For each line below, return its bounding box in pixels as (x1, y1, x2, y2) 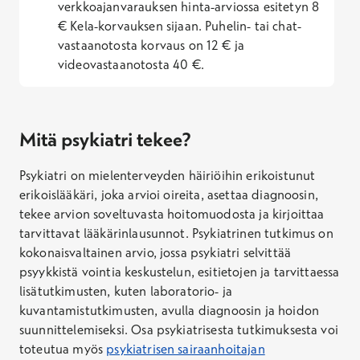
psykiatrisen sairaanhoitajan (106, 341, 265, 357)
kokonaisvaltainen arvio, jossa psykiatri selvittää (19, 244, 292, 260)
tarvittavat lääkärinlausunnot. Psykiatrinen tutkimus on (19, 225, 333, 241)
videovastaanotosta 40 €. (58, 56, 204, 72)
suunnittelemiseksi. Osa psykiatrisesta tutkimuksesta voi (19, 321, 338, 337)
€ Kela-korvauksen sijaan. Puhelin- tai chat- (58, 18, 302, 34)
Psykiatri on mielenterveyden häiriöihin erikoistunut (19, 167, 316, 183)
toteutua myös (19, 341, 107, 357)
